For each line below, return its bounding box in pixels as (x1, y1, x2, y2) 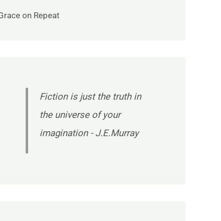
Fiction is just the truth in (39, 91, 141, 103)
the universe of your (39, 110, 120, 121)
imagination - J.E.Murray (39, 128, 139, 139)
